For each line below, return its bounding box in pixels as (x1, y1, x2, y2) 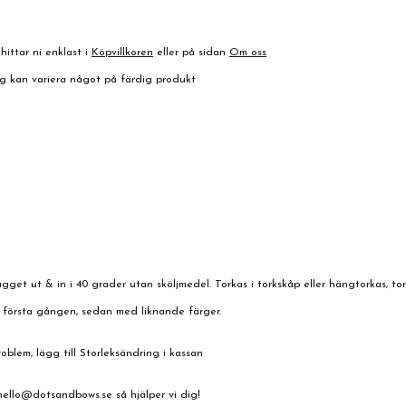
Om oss (229, 47, 266, 58)
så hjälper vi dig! (112, 390, 200, 401)
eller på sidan (153, 47, 229, 58)
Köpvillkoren (92, 47, 153, 58)
